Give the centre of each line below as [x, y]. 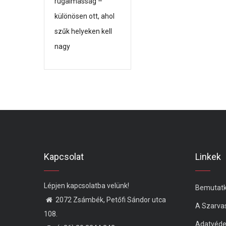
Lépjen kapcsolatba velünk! [87, 186]
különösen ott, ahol [84, 16]
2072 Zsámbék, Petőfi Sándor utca [111, 200]
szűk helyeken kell [83, 32]
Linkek [208, 157]
